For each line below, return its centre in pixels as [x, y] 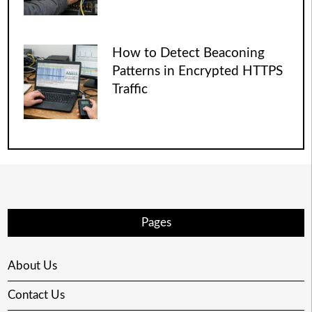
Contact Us [36, 295]
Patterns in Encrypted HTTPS [198, 72]
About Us [32, 265]
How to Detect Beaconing [189, 54]
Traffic [130, 90]
